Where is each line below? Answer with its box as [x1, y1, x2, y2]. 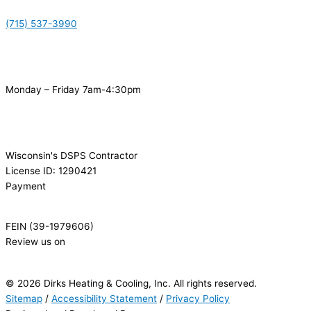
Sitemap [6, 293, 42, 305]
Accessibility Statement [51, 293, 157, 305]
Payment [6, 180, 46, 192]
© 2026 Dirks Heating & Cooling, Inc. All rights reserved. [6, 278, 257, 289]
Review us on [6, 236, 65, 248]
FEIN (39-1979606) [6, 221, 94, 233]
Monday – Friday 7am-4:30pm [6, 83, 141, 95]
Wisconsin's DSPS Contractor [6, 150, 137, 162]
